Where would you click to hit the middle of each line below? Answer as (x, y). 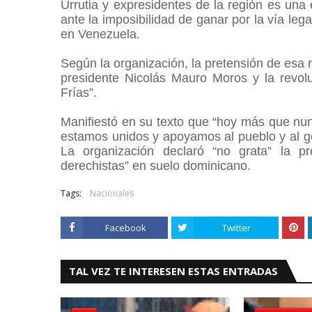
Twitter (236, 228)
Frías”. (80, 93)
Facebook (125, 228)
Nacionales (112, 193)
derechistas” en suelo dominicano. (156, 166)
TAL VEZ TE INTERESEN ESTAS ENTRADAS (173, 271)
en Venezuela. (102, 34)
